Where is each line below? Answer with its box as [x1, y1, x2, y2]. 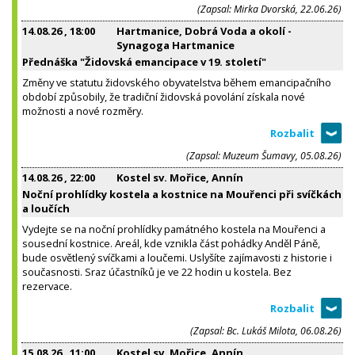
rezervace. [22, 278, 72, 293]
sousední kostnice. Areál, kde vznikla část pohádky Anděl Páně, [22, 235, 320, 250]
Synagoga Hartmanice [116, 37, 235, 52]
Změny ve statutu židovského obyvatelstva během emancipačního [22, 74, 331, 90]
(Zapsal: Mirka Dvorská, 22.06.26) [197, 2, 342, 16]
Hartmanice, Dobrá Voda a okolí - [116, 23, 292, 38]
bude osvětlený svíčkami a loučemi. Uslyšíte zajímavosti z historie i [22, 250, 332, 265]
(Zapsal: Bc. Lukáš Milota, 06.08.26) [190, 323, 342, 338]
